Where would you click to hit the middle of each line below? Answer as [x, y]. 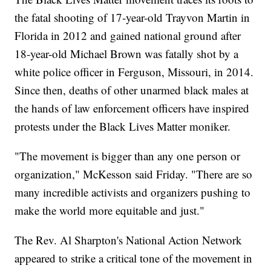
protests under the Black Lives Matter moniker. [123, 126]
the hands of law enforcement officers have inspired [132, 108]
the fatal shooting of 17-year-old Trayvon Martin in [132, 18]
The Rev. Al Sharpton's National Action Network [129, 240]
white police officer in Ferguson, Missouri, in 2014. [134, 72]
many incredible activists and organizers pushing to [133, 192]
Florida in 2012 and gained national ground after [128, 36]
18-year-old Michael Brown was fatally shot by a [127, 54]
